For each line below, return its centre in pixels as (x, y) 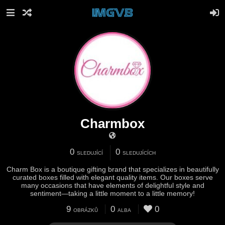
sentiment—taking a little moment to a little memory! (113, 193)
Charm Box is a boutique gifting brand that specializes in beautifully (113, 169)
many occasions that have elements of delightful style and (113, 185)
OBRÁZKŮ (85, 210)
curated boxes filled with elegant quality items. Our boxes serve (113, 177)
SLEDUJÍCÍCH (139, 153)
